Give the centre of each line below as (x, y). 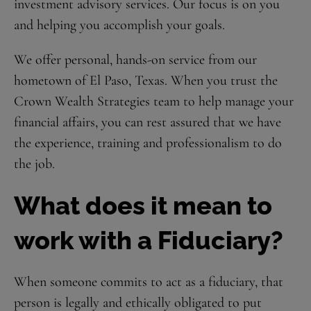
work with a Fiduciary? (149, 240)
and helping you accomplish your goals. (119, 25)
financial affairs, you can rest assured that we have (148, 122)
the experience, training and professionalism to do (148, 143)
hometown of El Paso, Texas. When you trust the (146, 81)
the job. (34, 164)
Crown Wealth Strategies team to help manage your (154, 101)
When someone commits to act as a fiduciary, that (149, 282)
